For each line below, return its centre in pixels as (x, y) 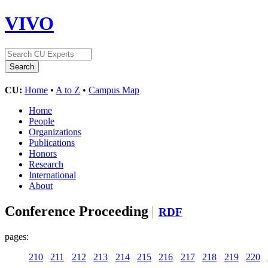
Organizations (55, 132)
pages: (17, 236)
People (42, 121)
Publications (52, 142)
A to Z (68, 90)
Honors (43, 153)
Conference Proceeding (78, 211)
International (52, 175)
